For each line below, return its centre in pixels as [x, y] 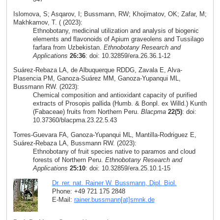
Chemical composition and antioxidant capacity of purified [115, 95]
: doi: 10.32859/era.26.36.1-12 [128, 55]
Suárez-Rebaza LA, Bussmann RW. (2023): [75, 143]
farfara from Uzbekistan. [68, 47]
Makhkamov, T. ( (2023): [48, 22]
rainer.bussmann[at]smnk [110, 199]
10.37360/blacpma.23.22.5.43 [75, 120]
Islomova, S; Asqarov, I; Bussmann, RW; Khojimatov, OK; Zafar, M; [110, 14]
